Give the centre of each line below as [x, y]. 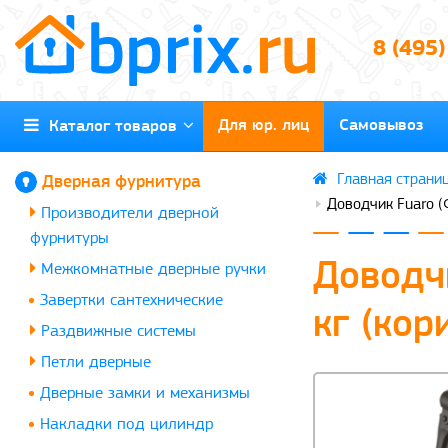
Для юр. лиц [263, 125]
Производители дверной [127, 213]
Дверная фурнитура [121, 182]
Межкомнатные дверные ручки [151, 269]
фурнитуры [69, 238]
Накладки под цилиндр [126, 424]
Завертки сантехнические [131, 300]
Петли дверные [93, 362]
